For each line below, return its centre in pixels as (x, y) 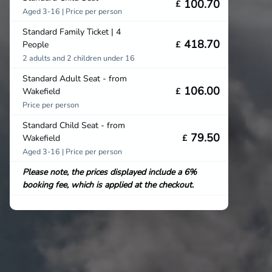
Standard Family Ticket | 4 (72, 32)
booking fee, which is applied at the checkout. (108, 185)
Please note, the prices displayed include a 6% (110, 172)
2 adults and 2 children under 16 (79, 58)
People (36, 44)
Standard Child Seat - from (74, 125)
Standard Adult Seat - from (75, 78)
